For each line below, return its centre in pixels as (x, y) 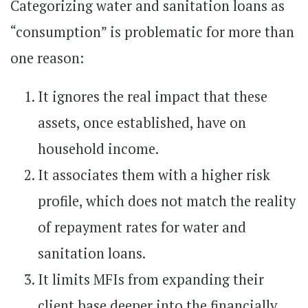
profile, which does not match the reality (167, 201)
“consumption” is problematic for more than (152, 32)
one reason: (47, 58)
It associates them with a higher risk (154, 175)
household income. (98, 148)
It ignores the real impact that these (153, 96)
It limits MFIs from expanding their (151, 279)
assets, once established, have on (142, 122)
